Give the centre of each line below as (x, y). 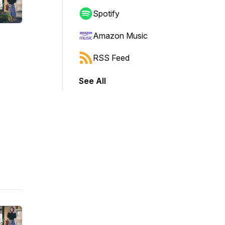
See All (92, 81)
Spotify (106, 14)
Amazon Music (120, 36)
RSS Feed (111, 58)
